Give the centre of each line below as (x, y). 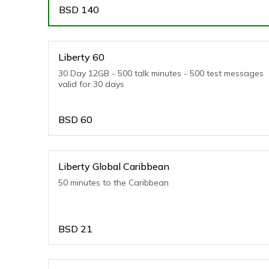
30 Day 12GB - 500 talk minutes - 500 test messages (161, 73)
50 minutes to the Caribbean (113, 183)
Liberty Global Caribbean (114, 166)
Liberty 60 (81, 57)
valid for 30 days (91, 84)
